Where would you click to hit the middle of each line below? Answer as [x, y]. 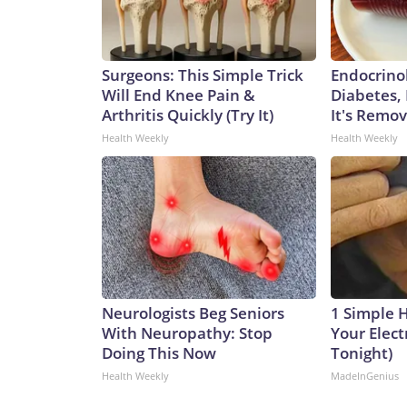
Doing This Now [159, 353]
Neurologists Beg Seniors [193, 313]
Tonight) [362, 353]
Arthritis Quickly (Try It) [188, 115]
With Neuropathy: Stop [187, 333]
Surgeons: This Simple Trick [203, 75]
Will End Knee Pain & [179, 95]
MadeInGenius [365, 376]
